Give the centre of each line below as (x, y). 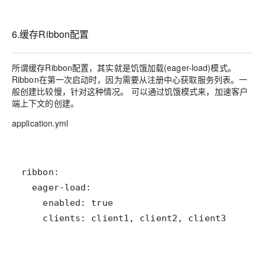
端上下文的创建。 (45, 103)
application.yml (40, 123)
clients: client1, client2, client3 (124, 219)
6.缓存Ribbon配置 (51, 34)
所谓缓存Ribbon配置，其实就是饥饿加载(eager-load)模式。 (124, 68)
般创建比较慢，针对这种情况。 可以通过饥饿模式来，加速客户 (130, 91)
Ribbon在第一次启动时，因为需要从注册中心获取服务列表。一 (130, 80)
